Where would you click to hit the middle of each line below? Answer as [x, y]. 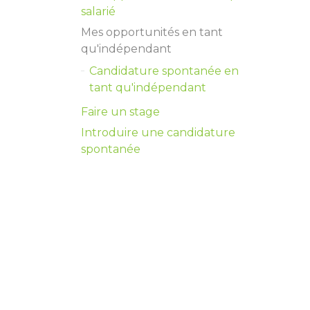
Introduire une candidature [158, 133]
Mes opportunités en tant [152, 32]
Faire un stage [120, 112]
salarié [98, 11]
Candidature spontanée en [164, 71]
